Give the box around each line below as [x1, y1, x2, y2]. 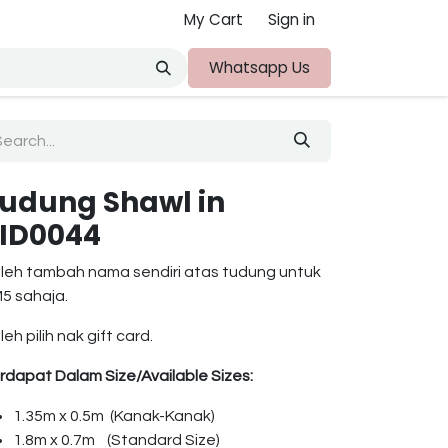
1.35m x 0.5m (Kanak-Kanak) [13, 408, 215, 424]
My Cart [184, 9, 243, 30]
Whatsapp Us [209, 57, 310, 78]
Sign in [268, 9, 315, 30]
